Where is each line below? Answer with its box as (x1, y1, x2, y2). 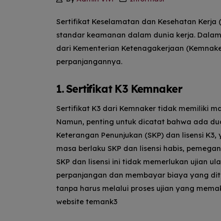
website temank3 (56, 196, 117, 206)
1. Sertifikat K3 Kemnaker (56, 82, 182, 95)
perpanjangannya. (56, 56, 122, 66)
